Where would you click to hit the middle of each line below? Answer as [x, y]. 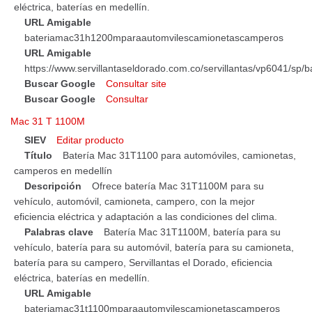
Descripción [53, 186]
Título [38, 155]
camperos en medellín [63, 170]
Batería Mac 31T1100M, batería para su [192, 232]
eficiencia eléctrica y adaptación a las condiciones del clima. [146, 216]
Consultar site [136, 83]
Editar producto [90, 140]
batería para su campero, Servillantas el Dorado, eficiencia [143, 262]
